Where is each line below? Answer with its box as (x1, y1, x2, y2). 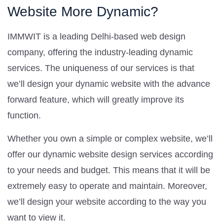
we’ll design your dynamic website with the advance (7, 78, 210, 89)
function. (7, 110, 41, 120)
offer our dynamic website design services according (7, 149, 213, 159)
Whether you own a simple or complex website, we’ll (7, 133, 213, 144)
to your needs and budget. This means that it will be (7, 165, 210, 175)
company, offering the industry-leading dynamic (7, 47, 193, 57)
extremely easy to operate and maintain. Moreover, (7, 181, 207, 191)
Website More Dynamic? (7, 3, 158, 19)
